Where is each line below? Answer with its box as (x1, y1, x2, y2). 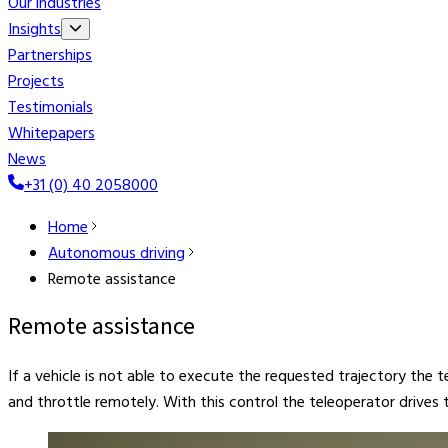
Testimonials (8, 95, 93, 121)
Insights (8, 17, 61, 43)
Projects (8, 69, 64, 95)
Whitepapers (8, 121, 95, 147)
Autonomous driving (48, 241, 185, 267)
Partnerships (8, 43, 92, 69)
